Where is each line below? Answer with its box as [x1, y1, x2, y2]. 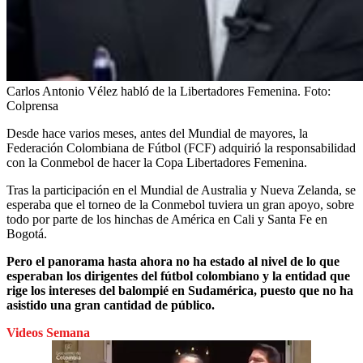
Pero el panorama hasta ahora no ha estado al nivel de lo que [6, 254, 340, 268]
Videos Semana [6, 325, 90, 340]
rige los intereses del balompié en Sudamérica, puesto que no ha [6, 283, 353, 297]
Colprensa [6, 98, 58, 113]
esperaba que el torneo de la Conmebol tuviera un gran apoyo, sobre [6, 197, 354, 211]
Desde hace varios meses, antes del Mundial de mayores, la [6, 126, 308, 140]
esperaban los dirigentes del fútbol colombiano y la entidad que [6, 268, 350, 283]
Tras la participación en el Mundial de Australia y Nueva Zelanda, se [6, 182, 356, 197]
